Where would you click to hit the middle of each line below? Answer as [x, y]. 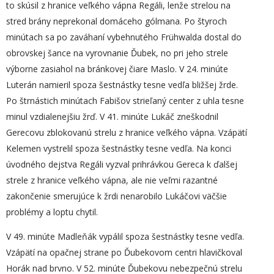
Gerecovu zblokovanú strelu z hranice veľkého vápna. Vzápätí [127, 132]
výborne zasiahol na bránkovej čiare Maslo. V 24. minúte [117, 69]
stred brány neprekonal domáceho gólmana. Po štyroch [117, 21]
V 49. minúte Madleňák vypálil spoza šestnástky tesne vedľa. [125, 236]
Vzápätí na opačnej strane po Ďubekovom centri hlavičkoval [124, 252]
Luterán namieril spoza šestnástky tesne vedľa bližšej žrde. [122, 85]
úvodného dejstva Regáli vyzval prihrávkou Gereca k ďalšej [122, 164]
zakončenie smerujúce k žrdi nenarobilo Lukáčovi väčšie [117, 196]
